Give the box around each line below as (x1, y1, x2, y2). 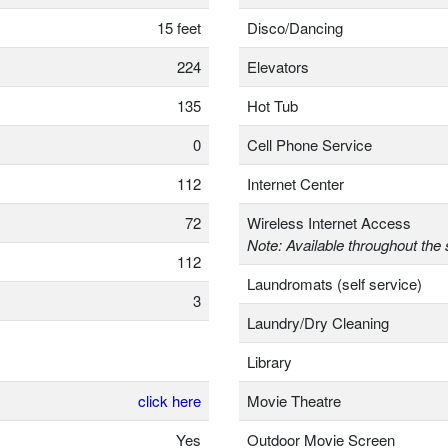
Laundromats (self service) (247, 273, 422, 295)
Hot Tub (247, 95, 298, 117)
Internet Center (247, 173, 344, 195)
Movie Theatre (247, 390, 341, 412)
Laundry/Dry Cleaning (247, 312, 389, 334)
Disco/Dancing (247, 17, 343, 39)
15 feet (157, 17, 201, 39)
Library (247, 351, 292, 373)
